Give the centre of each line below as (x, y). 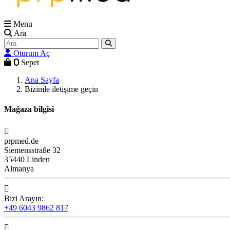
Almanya (19, 168)
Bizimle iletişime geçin (61, 89)
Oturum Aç (32, 53)
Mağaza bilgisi (29, 109)
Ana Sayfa (42, 80)
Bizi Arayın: (24, 198)
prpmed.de (21, 141)
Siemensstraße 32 (32, 150)
